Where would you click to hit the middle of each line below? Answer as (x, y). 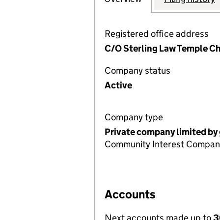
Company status (137, 70)
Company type (134, 117)
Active (118, 85)
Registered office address (157, 34)
